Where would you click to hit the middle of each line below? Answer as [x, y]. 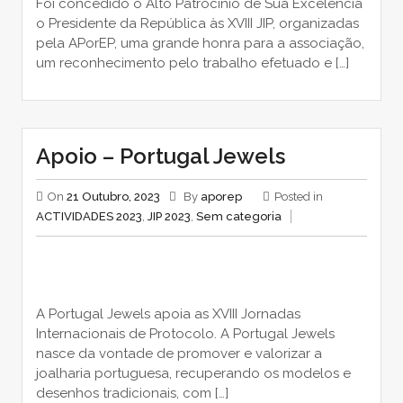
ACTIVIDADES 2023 [89, 217]
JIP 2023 [169, 217]
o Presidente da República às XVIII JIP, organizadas [197, 24]
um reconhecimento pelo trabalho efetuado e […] [192, 63]
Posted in [298, 197]
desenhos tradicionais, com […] [132, 393]
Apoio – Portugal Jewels [160, 157]
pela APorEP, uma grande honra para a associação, [200, 44]
